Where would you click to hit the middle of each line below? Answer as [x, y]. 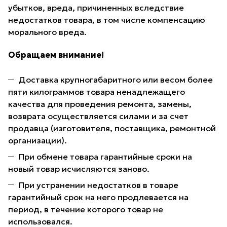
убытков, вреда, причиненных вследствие [96, 8]
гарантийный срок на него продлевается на [98, 197]
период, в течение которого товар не [86, 210]
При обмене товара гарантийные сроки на [105, 157]
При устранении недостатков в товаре [99, 185]
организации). [37, 141]
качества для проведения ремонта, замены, [100, 104]
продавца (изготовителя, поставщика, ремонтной [112, 128]
